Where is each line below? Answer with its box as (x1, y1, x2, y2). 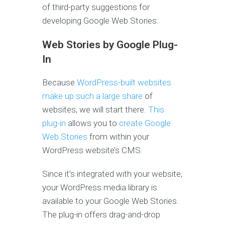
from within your (87, 132, 149, 142)
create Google (119, 118, 171, 129)
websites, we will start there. (42, 104, 148, 115)
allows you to (66, 118, 119, 129)
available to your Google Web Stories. (42, 196, 179, 206)
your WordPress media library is (42, 182, 157, 193)
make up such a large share (42, 91, 143, 101)
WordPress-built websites (77, 77, 171, 88)
